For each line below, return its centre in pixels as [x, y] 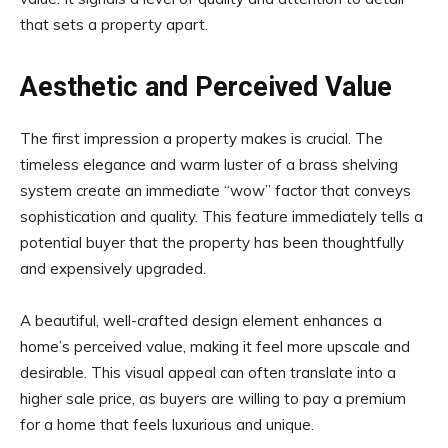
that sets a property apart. [114, 24]
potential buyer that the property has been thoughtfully [212, 242]
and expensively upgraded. [115, 268]
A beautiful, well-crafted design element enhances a [201, 320]
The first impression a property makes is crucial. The [201, 138]
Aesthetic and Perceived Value [206, 86]
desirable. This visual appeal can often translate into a [208, 372]
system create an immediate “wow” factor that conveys [215, 190]
